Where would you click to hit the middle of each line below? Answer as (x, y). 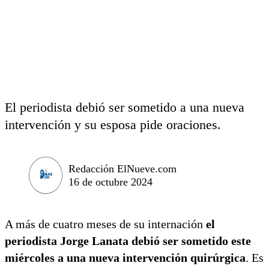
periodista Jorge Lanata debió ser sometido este (128, 240)
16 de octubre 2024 (110, 182)
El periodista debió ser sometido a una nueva (125, 107)
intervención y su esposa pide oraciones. (113, 125)
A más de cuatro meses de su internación (105, 224)
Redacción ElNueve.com (122, 168)
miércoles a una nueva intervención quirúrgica (125, 257)
